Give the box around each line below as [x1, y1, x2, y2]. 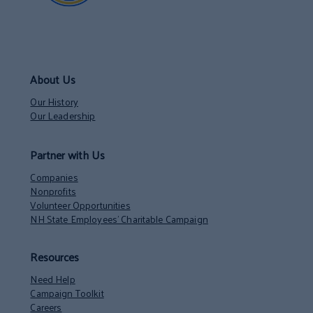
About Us [30, 68, 76, 89]
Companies [30, 168, 78, 186]
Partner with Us [30, 144, 105, 165]
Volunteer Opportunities [30, 196, 131, 214]
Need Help [30, 270, 75, 288]
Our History [30, 92, 78, 110]
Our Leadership [30, 106, 96, 124]
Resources [30, 246, 80, 267]
